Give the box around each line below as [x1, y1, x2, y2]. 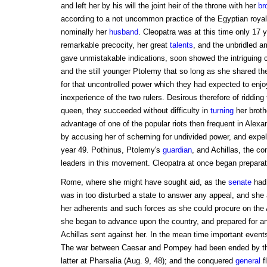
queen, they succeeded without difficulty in [60, 106, 210, 116]
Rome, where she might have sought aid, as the [60, 178, 228, 187]
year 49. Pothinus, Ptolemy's [60, 145, 163, 155]
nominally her [60, 27, 109, 37]
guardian [162, 145, 192, 155]
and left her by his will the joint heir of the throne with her [60, 1, 258, 11]
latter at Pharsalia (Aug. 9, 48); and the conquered [60, 256, 235, 266]
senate [228, 178, 252, 187]
